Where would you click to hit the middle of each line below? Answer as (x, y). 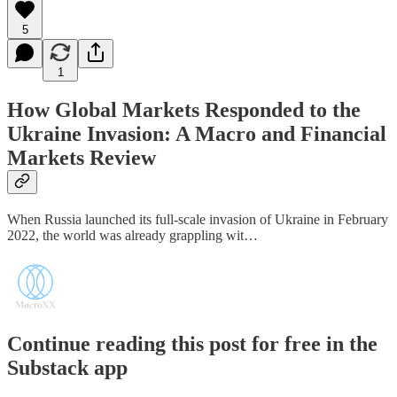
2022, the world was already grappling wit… (132, 236)
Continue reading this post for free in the (192, 344)
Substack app (67, 368)
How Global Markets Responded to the (184, 110)
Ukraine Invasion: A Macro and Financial (197, 134)
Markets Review (82, 158)
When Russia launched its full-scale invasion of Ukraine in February (198, 220)
